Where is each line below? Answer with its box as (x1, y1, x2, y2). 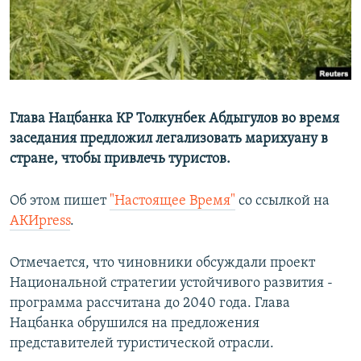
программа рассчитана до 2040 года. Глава (10, 296, 290, 312)
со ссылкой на (235, 193, 330, 210)
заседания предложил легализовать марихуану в (10, 131, 328, 147)
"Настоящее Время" (110, 193, 235, 210)
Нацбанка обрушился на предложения (10, 316, 259, 332)
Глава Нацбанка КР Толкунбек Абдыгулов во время (10, 111, 339, 127)
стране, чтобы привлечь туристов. (10, 151, 230, 168)
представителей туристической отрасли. (10, 336, 274, 352)
